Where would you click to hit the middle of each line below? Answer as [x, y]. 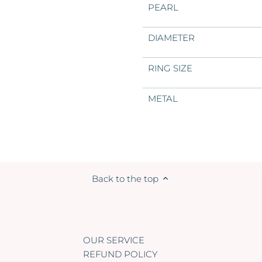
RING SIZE [170, 68]
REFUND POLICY [120, 254]
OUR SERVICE [113, 240]
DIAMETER [171, 38]
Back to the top [125, 178]
